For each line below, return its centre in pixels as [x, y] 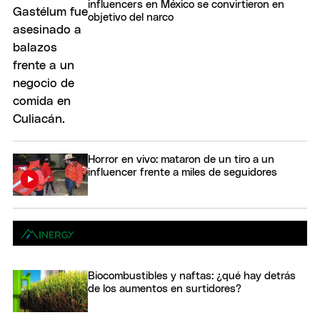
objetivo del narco [131, 18]
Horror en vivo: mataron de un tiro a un [181, 160]
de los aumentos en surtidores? [165, 289]
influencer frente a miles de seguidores [182, 173]
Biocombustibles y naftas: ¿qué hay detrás [192, 276]
